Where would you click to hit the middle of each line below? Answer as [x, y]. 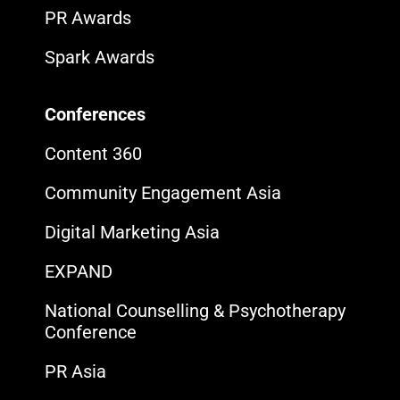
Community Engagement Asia [162, 192]
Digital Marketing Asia [132, 232]
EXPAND [78, 271]
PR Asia [75, 371]
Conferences [95, 114]
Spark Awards [99, 57]
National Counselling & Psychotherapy [195, 310]
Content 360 [93, 153]
